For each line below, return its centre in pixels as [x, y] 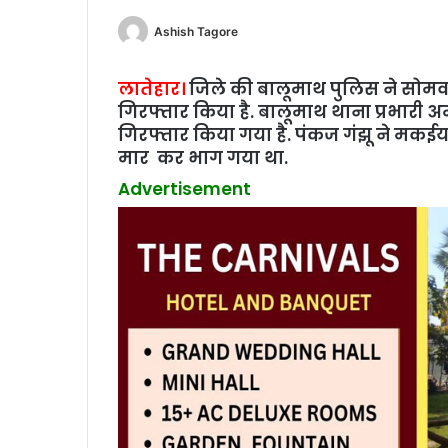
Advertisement [184, 189]
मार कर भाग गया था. [203, 157]
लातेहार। [151, 88]
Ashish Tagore [196, 32]
